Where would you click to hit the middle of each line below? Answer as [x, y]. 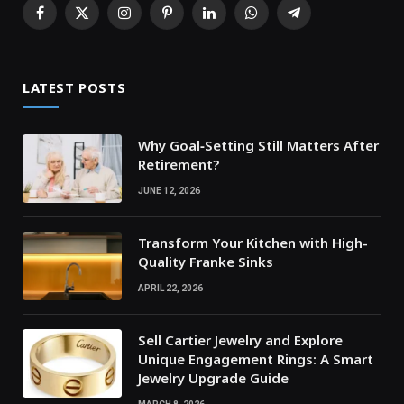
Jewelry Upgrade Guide [213, 377]
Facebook [68, 20]
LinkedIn [233, 20]
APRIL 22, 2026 [170, 288]
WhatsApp [281, 20]
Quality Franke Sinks [206, 261]
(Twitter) [106, 39]
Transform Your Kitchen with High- [253, 242]
